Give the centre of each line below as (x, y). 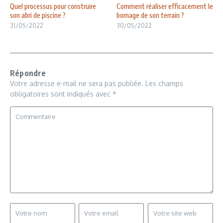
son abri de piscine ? (38, 15)
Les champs (164, 83)
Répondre (28, 73)
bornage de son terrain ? (150, 15)
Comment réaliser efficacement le (165, 6)
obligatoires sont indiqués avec (61, 94)
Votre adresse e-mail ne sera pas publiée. (77, 83)
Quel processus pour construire (53, 6)
